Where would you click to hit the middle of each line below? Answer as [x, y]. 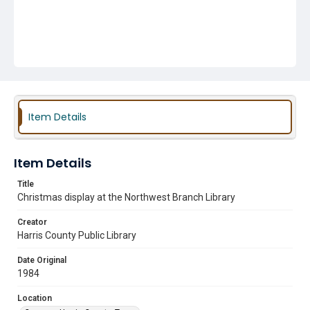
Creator [32, 222]
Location [35, 298]
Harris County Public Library [77, 235]
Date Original [42, 260]
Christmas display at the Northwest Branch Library [126, 197]
